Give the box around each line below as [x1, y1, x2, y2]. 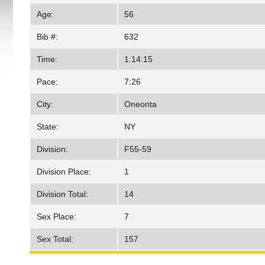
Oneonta [124, 99, 157, 109]
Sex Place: [37, 212, 76, 222]
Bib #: [37, 32, 58, 42]
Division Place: [37, 167, 91, 177]
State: [37, 122, 59, 132]
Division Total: [37, 189, 88, 199]
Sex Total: [37, 234, 73, 244]
